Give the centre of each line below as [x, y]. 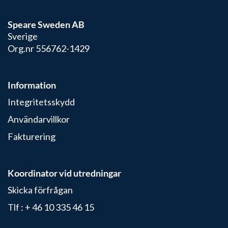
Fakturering [32, 137]
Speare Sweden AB [46, 25]
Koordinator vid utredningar [64, 173]
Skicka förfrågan [40, 190]
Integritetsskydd [41, 102]
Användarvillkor [39, 119]
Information [32, 85]
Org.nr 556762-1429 [49, 49]
